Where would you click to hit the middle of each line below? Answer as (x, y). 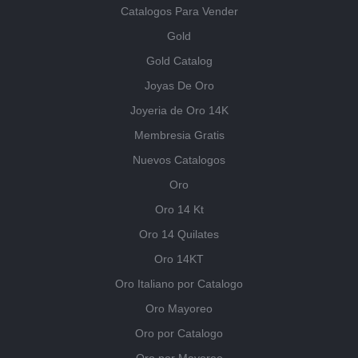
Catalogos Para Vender (179, 12)
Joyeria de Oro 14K (179, 111)
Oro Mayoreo (179, 309)
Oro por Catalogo (179, 334)
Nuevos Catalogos (179, 160)
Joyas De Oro (179, 86)
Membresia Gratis (179, 135)
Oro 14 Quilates (179, 235)
